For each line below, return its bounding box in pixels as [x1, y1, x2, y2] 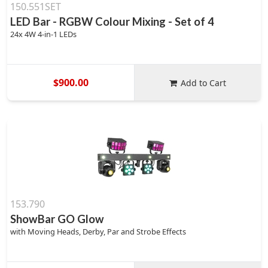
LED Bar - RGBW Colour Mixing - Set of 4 [10, 15, 214, 28]
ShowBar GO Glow [10, 212, 104, 226]
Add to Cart [181, 77, 227, 89]
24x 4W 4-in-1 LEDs [10, 29, 77, 39]
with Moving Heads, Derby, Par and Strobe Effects [10, 226, 186, 237]
